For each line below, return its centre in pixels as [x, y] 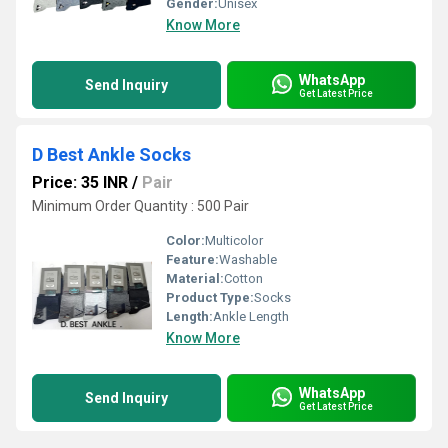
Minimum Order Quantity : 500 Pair [140, 206]
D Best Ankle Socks [111, 154]
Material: [195, 278]
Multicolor [234, 240]
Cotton [243, 278]
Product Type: [210, 297]
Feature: [192, 259]
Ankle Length [251, 316]
